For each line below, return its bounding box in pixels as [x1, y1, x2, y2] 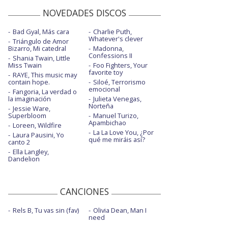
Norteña [88, 101, 113, 110]
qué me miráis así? [88, 134, 145, 144]
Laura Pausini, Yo [13, 130, 64, 139]
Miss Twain [8, 60, 42, 70]
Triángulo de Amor [13, 36, 69, 46]
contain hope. [8, 77, 50, 87]
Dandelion [8, 154, 40, 163]
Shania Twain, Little [13, 53, 70, 63]
